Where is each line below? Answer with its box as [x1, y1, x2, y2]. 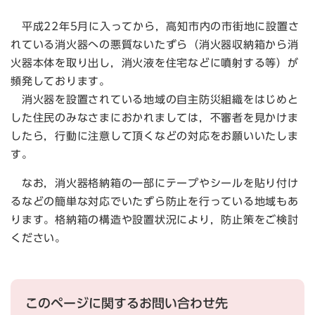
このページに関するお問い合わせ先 [25, 297, 228, 309]
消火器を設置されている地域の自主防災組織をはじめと [11, 94, 299, 105]
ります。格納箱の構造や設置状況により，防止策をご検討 [11, 214, 299, 225]
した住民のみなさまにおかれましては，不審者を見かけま [11, 112, 299, 123]
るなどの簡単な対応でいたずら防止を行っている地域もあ [11, 196, 299, 207]
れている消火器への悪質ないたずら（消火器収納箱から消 [11, 39, 299, 50]
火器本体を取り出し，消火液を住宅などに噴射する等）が [11, 58, 299, 68]
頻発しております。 [11, 76, 110, 86]
